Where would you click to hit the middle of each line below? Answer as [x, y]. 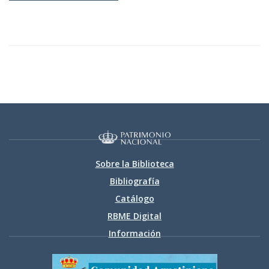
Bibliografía [134, 181]
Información [134, 234]
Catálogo [134, 199]
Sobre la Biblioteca [134, 164]
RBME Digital [134, 216]
